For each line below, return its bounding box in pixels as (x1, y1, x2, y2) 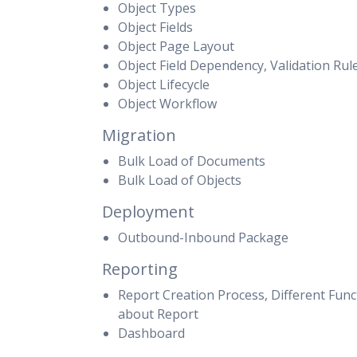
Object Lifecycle (118, 76, 210, 93)
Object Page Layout (118, 37, 234, 55)
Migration (102, 124, 176, 146)
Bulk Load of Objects (118, 171, 241, 189)
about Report (118, 305, 198, 323)
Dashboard (118, 324, 185, 342)
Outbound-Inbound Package (118, 229, 288, 246)
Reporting (102, 258, 178, 280)
